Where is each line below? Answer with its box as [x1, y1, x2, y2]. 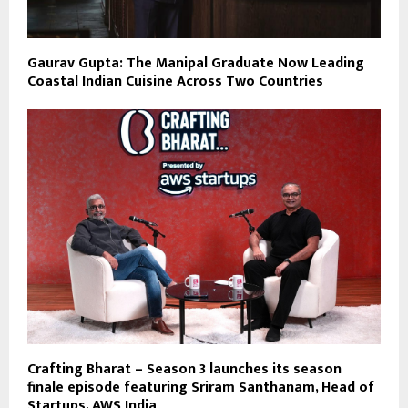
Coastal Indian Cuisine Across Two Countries [27, 68, 323, 94]
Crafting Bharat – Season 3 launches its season [27, 357, 342, 382]
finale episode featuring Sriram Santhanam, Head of [27, 375, 374, 401]
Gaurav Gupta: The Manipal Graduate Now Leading [27, 50, 364, 76]
